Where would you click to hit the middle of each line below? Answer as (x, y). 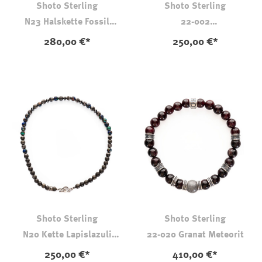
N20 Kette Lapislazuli (67, 235)
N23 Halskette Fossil (67, 22)
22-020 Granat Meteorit (195, 235)
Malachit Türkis (67, 248)
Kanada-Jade (195, 48)
